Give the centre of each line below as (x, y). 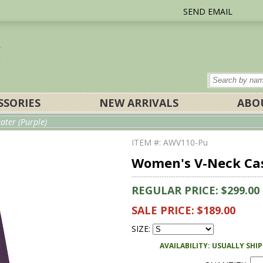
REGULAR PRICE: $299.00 (195, 190)
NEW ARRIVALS (139, 103)
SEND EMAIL (208, 11)
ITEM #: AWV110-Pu (170, 142)
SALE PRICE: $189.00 (183, 210)
